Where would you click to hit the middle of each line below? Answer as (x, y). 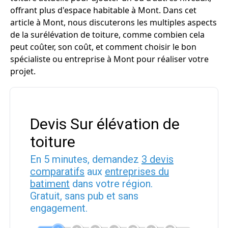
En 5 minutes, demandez (86, 159)
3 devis (158, 159)
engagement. (59, 208)
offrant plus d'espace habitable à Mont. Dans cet (103, 10)
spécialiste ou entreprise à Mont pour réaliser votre (109, 59)
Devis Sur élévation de (105, 124)
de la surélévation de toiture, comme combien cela (107, 35)
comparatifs (57, 172)
